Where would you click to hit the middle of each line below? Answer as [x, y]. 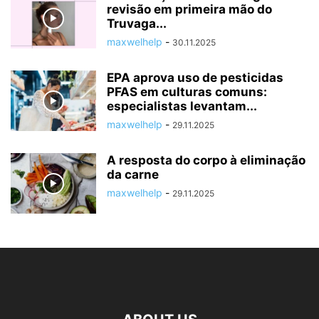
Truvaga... [137, 24]
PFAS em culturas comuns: [187, 92]
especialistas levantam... [182, 106]
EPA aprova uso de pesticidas [195, 78]
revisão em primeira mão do [189, 10]
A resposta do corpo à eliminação [206, 161]
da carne [133, 175]
